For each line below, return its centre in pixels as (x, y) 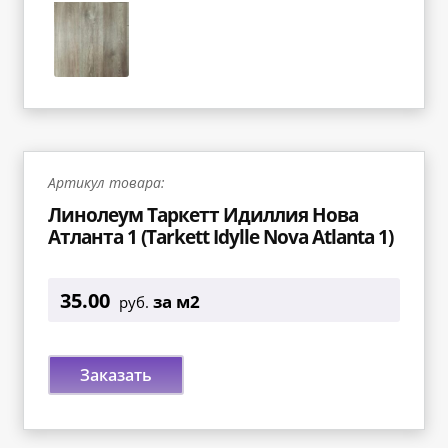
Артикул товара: (106, 182)
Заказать (115, 374)
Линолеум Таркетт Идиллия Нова (202, 214)
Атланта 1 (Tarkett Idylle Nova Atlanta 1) (220, 236)
